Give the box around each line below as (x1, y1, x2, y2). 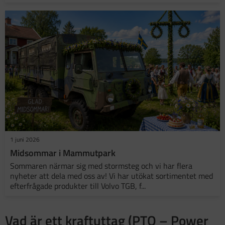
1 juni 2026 (10, 135, 40, 145)
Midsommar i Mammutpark (10, 146, 116, 160)
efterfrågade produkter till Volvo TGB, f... (10, 180, 146, 192)
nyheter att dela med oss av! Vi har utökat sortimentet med (10, 170, 213, 182)
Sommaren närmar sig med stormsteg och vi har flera (10, 160, 192, 172)
